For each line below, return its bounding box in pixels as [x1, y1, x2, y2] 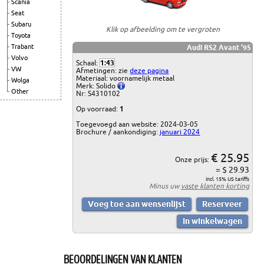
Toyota [11, 32, 31, 39]
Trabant [11, 43, 34, 50]
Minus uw [148, 181, 181, 190]
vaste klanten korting [180, 181, 249, 190]
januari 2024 [160, 127, 200, 136]
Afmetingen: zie [76, 66, 130, 74]
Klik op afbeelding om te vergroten [105, 25, 220, 33]
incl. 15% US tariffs [205, 176, 249, 182]
